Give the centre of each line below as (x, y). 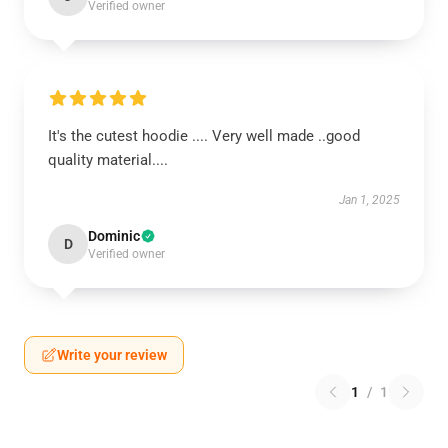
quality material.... (108, 160)
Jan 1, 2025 (369, 200)
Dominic (114, 236)
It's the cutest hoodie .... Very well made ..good (204, 136)
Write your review (112, 355)
